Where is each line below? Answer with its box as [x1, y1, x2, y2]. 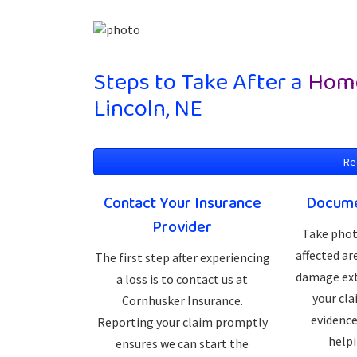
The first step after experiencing [94, 249, 270, 265]
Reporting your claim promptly [96, 314, 268, 330]
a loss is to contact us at [116, 271, 249, 287]
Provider [152, 214, 213, 240]
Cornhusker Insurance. [121, 292, 243, 308]
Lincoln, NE [93, 90, 202, 128]
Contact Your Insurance [103, 190, 261, 216]
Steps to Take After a [93, 64, 308, 102]
